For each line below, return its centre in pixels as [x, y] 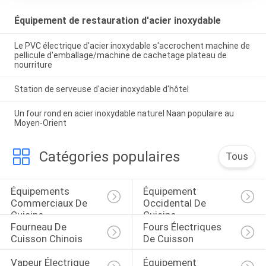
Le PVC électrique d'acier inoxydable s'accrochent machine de [132, 46]
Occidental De [175, 203]
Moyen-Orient [40, 123]
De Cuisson [168, 239]
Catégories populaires [109, 156]
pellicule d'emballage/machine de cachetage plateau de [120, 56]
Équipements [41, 191]
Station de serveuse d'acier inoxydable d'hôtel [101, 89]
